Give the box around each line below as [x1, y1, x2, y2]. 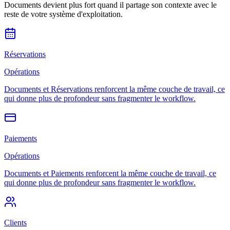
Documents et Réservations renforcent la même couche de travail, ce [4, 84, 225, 93]
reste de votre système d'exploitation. [4, 9, 123, 18]
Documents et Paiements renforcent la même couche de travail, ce [4, 168, 216, 178]
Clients [4, 218, 27, 227]
